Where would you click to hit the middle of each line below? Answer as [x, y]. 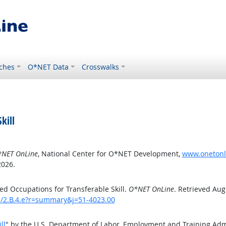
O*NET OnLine [151, 189]
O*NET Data [48, 67]
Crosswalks [101, 67]
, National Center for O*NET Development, [110, 154]
